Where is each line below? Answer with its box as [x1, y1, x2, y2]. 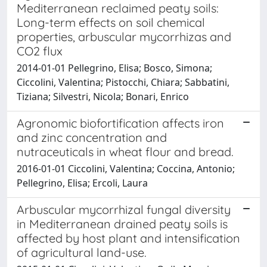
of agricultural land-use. [17, 244, 147, 260]
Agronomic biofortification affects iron [17, 115, 224, 131]
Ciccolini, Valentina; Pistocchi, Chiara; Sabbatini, [17, 75, 229, 89]
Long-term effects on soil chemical [17, 14, 205, 30]
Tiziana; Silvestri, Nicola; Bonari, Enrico [17, 89, 189, 103]
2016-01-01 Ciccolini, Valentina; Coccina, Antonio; [17, 162, 235, 175]
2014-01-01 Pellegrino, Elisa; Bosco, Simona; [17, 61, 212, 74]
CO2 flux [17, 43, 63, 58]
